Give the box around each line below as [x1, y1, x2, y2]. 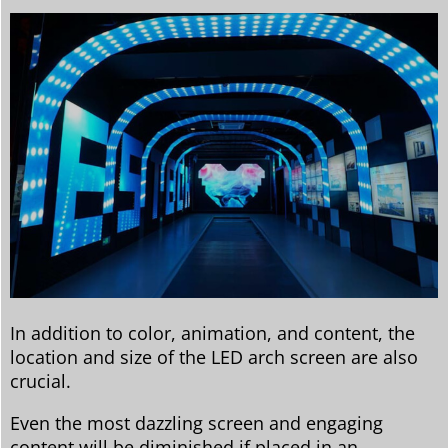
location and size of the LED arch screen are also [10, 344, 418, 369]
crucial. [10, 368, 71, 393]
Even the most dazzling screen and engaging [10, 410, 383, 435]
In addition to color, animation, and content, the [10, 320, 415, 345]
